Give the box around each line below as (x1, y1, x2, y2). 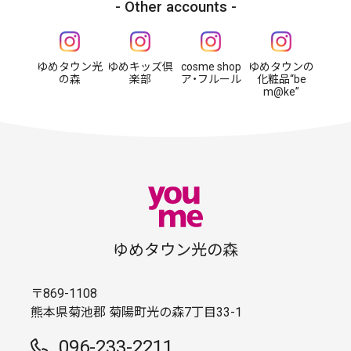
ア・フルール (180, 73, 241, 86)
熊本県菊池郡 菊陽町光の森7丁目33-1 (31, 305, 242, 320)
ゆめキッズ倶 (107, 60, 173, 74)
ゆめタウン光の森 (113, 241, 238, 260)
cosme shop (180, 60, 241, 74)
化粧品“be (256, 73, 306, 86)
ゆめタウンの (248, 60, 314, 74)
